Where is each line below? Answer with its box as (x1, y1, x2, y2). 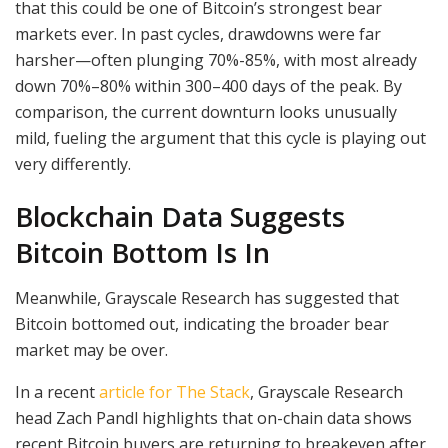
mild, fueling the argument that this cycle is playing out (15, 126, 426, 149)
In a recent (15, 380, 99, 403)
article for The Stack (99, 380, 250, 403)
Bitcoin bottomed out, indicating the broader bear (15, 312, 389, 335)
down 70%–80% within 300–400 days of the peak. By (15, 74, 402, 97)
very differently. (15, 152, 131, 175)
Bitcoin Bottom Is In (15, 234, 270, 272)
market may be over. (15, 338, 168, 361)
